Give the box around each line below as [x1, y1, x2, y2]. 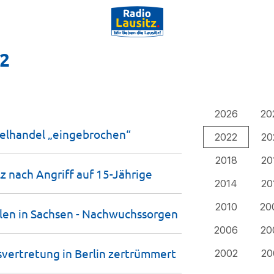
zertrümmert [108, 246, 176, 261]
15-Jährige [96, 166, 152, 181]
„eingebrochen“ [48, 127, 131, 141]
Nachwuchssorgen [82, 206, 178, 221]
